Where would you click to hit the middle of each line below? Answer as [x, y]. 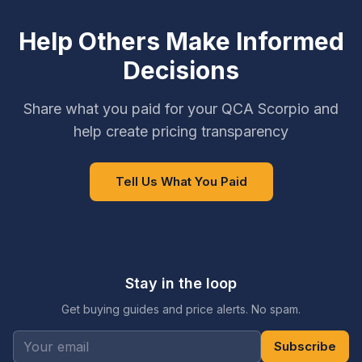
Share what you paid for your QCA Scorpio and [181, 109]
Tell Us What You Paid [181, 181]
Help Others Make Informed [181, 41]
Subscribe [305, 346]
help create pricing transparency [181, 131]
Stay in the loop [181, 283]
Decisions [181, 70]
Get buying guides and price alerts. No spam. [181, 309]
